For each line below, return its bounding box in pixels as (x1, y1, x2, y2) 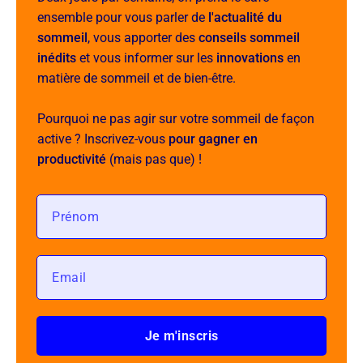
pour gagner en (169, 130, 258, 147)
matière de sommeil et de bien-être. (37, 70, 236, 86)
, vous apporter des (88, 29, 199, 45)
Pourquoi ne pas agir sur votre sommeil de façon (37, 110, 314, 126)
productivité (37, 151, 106, 167)
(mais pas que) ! (106, 151, 202, 167)
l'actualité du (208, 9, 282, 25)
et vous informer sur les (76, 49, 216, 66)
